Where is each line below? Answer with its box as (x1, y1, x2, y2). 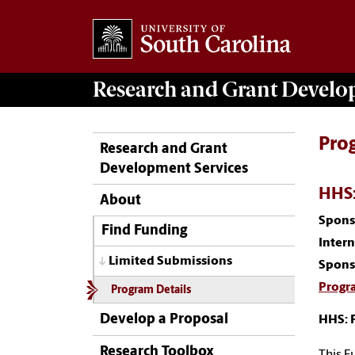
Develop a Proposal (100, 312, 228, 328)
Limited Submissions (109, 254, 232, 268)
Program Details (110, 285, 191, 296)
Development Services (100, 161, 248, 177)
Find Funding (101, 224, 187, 239)
